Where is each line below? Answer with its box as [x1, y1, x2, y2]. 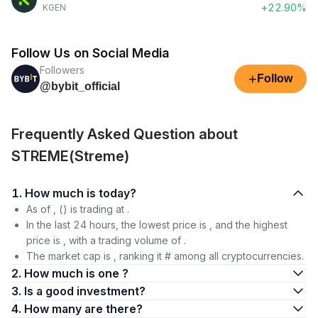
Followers [40, 64, 84, 76]
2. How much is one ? [24, 266, 128, 280]
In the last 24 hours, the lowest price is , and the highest [26, 219, 287, 231]
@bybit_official [40, 80, 120, 92]
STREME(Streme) [11, 148, 130, 165]
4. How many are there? [84, 302, 143, 316]
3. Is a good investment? [36, 284, 146, 298]
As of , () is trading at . [26, 203, 129, 215]
